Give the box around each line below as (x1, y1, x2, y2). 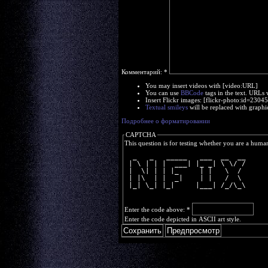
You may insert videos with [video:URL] (145, 82, 258, 89)
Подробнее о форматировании (121, 117, 210, 124)
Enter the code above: (124, 206, 187, 213)
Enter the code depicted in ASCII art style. (124, 215, 241, 223)
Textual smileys (145, 103, 188, 111)
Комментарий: (121, 68, 164, 75)
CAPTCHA (125, 131, 156, 138)
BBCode (180, 89, 203, 96)
